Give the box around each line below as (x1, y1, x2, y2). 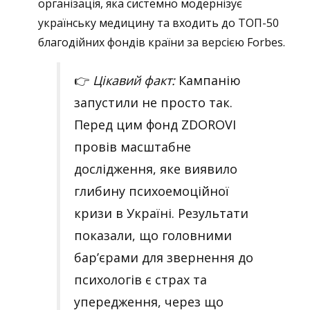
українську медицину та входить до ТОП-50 (38, 15, 279, 30)
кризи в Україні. (74, 204, 174, 221)
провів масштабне (74, 138, 191, 155)
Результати (178, 204, 248, 221)
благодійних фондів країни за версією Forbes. (38, 34, 285, 50)
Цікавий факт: (93, 71, 175, 89)
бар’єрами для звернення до (74, 248, 253, 266)
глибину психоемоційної (74, 182, 229, 199)
